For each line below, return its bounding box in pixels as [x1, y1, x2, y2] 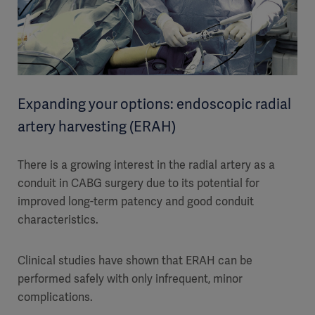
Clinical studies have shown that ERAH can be [18, 253, 252, 269]
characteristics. [18, 212, 98, 228]
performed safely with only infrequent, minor [18, 271, 243, 287]
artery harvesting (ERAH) [18, 117, 176, 136]
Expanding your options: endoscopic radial [18, 95, 291, 114]
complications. [18, 290, 93, 305]
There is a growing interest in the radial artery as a [18, 157, 275, 173]
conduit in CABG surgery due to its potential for [18, 176, 259, 191]
